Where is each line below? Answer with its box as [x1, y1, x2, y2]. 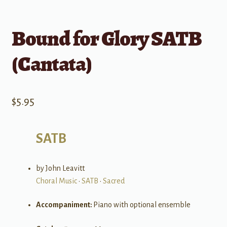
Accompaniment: [35, 201, 93, 209]
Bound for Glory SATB [11, 23, 202, 53]
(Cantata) [11, 49, 92, 78]
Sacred [102, 176, 125, 185]
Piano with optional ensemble [93, 201, 191, 209]
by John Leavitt [35, 164, 85, 172]
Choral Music [35, 176, 77, 185]
